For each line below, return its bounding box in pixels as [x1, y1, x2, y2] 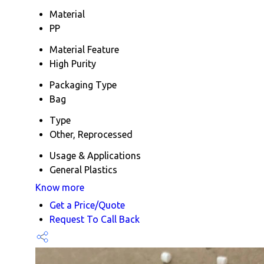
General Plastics [49, 164, 117, 176]
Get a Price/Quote [49, 200, 125, 211]
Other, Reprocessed [49, 129, 133, 140]
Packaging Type [49, 80, 117, 91]
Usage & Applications [49, 150, 141, 161]
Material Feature [49, 44, 119, 55]
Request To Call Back [49, 214, 140, 225]
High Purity [49, 58, 96, 70]
